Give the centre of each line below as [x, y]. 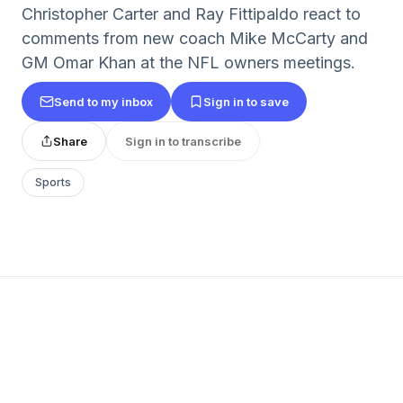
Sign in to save [246, 101]
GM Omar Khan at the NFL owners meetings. [188, 63]
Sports [53, 182]
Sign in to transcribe [183, 141]
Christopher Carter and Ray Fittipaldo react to [191, 14]
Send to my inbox [103, 101]
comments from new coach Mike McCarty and [195, 38]
